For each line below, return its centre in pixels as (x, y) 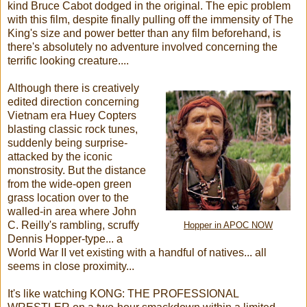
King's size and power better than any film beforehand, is (144, 33)
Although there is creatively (73, 88)
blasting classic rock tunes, (73, 129)
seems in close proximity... (71, 266)
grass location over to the (68, 197)
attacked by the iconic (60, 156)
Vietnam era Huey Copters (72, 115)
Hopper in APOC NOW (228, 225)
